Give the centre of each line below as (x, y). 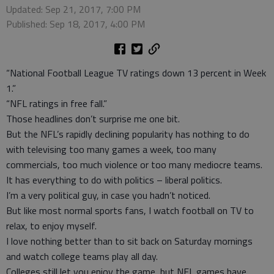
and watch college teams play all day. (82, 256)
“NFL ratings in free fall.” (57, 103)
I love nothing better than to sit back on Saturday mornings (129, 241)
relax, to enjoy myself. (51, 226)
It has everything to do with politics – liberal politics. (114, 180)
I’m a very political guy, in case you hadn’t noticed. (108, 195)
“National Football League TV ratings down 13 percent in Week (136, 73)
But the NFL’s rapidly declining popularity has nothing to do (128, 134)
